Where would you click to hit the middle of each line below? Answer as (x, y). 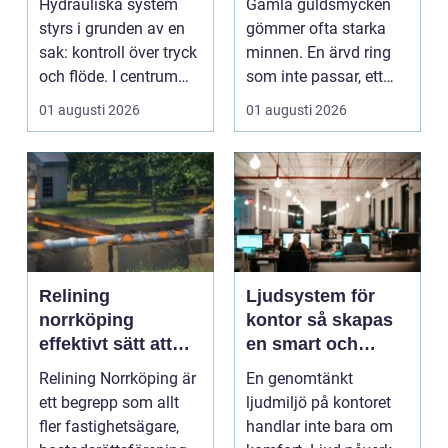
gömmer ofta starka (316, 28)
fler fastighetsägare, (109, 426)
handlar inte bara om (319, 426)
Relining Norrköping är (117, 378)
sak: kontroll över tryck (118, 52)
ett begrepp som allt (109, 402)
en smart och (302, 343)
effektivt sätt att (105, 343)
